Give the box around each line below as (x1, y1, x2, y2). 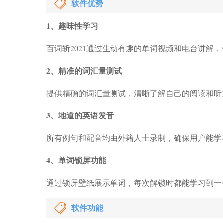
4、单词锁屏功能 (46, 154, 106, 166)
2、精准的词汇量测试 (46, 65, 122, 76)
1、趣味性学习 (46, 20, 98, 31)
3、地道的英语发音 (46, 110, 114, 121)
